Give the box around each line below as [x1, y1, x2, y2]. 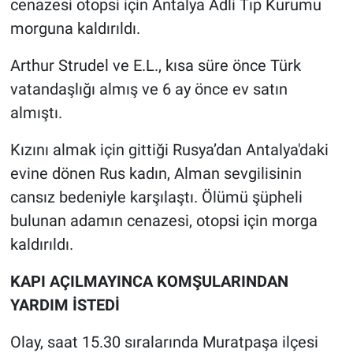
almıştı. [9, 102, 62, 122]
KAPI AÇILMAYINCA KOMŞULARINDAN [9, 271, 288, 291]
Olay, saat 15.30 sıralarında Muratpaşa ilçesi [9, 332, 318, 351]
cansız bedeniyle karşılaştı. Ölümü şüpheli [9, 187, 303, 206]
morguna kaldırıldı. [9, 18, 140, 38]
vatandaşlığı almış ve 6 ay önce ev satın [9, 79, 288, 98]
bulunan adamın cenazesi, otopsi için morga [9, 210, 318, 230]
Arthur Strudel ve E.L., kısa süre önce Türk [9, 55, 301, 75]
